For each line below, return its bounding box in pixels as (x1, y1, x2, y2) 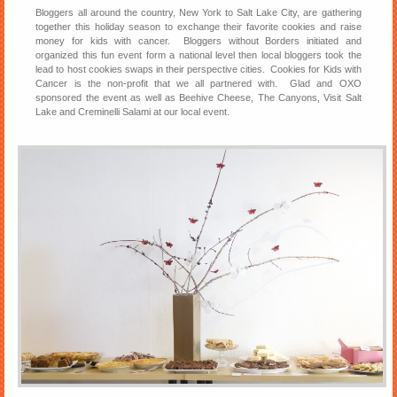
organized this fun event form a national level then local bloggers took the (35, 50, 362, 61)
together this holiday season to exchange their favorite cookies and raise (35, 21, 362, 33)
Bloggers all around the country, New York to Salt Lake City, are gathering (35, 7, 362, 19)
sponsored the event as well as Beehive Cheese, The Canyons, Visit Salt (35, 92, 362, 104)
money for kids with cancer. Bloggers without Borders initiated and (35, 35, 362, 47)
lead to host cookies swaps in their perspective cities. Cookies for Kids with (35, 64, 362, 75)
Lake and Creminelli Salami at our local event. (35, 106, 230, 118)
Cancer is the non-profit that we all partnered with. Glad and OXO (35, 78, 362, 90)
